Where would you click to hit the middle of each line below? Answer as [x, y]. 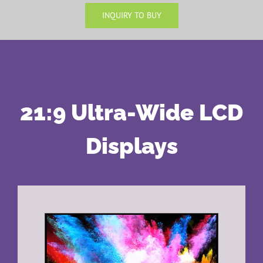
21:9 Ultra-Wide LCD [131, 112]
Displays [131, 146]
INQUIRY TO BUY [131, 15]
